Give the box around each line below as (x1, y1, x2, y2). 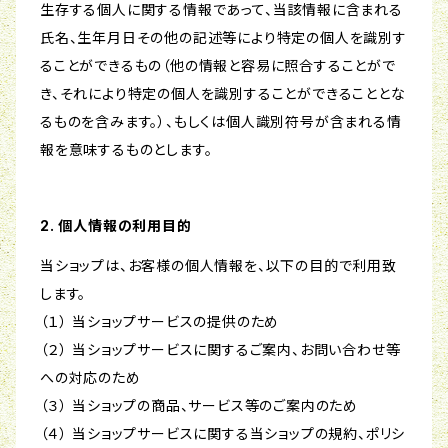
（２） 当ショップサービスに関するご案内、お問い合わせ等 (40, 341, 401, 359)
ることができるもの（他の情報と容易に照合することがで (40, 57, 396, 75)
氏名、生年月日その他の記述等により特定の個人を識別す (40, 29, 407, 47)
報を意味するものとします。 (40, 141, 213, 159)
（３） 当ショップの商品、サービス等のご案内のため (40, 397, 358, 415)
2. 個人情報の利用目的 (40, 217, 192, 235)
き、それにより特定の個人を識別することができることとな (40, 85, 406, 103)
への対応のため (40, 369, 141, 387)
